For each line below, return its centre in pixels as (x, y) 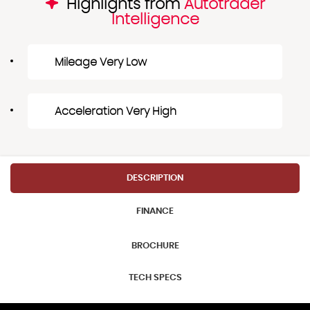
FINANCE (155, 211)
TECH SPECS (155, 277)
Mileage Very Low (101, 62)
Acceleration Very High (116, 111)
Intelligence (155, 19)
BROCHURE (155, 246)
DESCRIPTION (155, 178)
